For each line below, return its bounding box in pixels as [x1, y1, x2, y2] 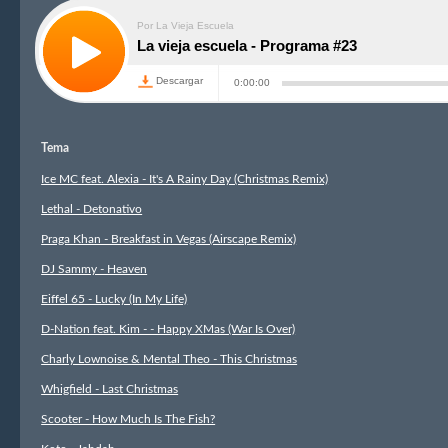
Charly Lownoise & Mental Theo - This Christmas [41, 353, 298, 365]
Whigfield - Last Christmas [41, 383, 179, 395]
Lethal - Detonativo [41, 203, 143, 215]
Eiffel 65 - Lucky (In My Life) [41, 293, 188, 305]
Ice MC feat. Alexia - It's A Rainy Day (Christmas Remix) [41, 173, 329, 185]
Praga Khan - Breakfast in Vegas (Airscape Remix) [41, 233, 297, 245]
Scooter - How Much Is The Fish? [41, 413, 216, 425]
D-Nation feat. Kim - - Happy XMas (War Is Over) [41, 323, 296, 335]
